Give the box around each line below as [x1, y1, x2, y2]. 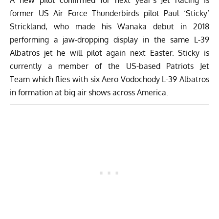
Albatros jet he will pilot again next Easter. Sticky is [10, 47, 209, 58]
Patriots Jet [166, 61, 210, 71]
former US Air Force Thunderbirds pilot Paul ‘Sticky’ [10, 8, 209, 18]
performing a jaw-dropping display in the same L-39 [10, 34, 209, 44]
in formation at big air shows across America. [10, 87, 168, 97]
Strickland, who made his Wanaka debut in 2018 [10, 21, 209, 31]
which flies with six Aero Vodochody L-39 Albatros [30, 74, 209, 84]
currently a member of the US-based [10, 61, 167, 71]
